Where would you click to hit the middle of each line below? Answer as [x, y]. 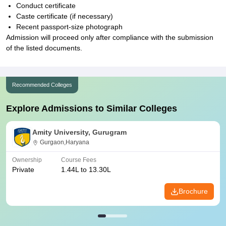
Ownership [27, 160]
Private [23, 169]
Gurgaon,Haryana [65, 142]
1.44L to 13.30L [86, 169]
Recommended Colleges [42, 85]
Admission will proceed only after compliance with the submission [110, 37]
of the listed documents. [44, 48]
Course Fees [79, 160]
